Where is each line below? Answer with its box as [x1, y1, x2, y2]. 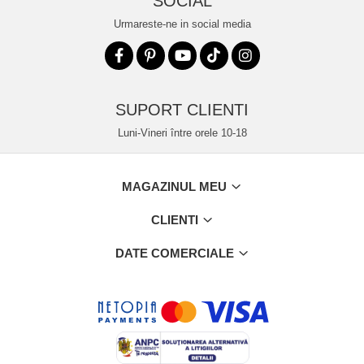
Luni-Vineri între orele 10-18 [117, 127, 247, 140]
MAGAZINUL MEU [122, 180, 230, 194]
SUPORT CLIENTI [115, 101, 249, 119]
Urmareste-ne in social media [113, 18, 251, 31]
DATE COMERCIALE [115, 246, 237, 261]
